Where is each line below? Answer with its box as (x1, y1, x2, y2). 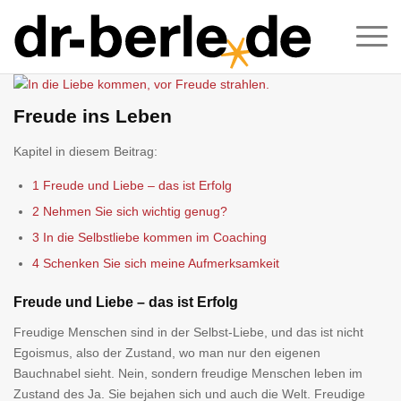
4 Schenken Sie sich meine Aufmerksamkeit (32, 255, 279, 270)
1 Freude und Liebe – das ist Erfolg (32, 177, 232, 192)
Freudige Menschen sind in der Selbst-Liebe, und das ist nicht (13, 324, 363, 339)
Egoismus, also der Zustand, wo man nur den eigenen (13, 345, 320, 360)
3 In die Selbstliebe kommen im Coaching (32, 229, 267, 244)
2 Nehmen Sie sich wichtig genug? (32, 203, 227, 218)
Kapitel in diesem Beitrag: (13, 144, 158, 158)
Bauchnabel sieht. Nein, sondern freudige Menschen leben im (13, 365, 363, 380)
